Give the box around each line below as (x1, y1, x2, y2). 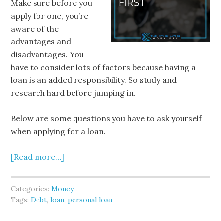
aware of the (11, 24, 59, 34)
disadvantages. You (11, 49, 84, 59)
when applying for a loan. (11, 126, 106, 136)
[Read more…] (11, 152, 65, 162)
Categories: (11, 184, 52, 193)
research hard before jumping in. (11, 88, 136, 98)
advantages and (11, 37, 72, 46)
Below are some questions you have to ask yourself (11, 113, 202, 123)
